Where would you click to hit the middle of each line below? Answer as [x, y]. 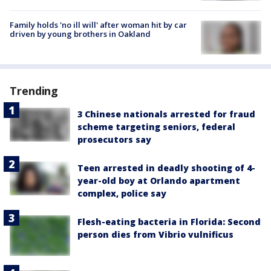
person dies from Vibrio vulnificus [155, 234]
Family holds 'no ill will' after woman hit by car [98, 24]
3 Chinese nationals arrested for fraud [166, 114]
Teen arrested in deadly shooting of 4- [166, 168]
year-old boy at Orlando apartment [159, 181]
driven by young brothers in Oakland [80, 34]
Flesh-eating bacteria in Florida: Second [169, 222]
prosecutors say [114, 139]
